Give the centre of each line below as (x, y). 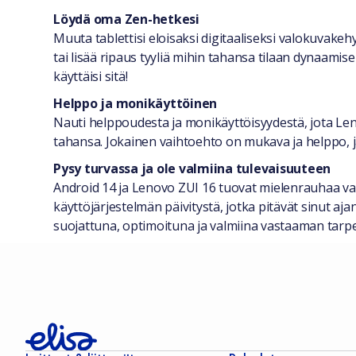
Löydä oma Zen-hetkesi (126, 19)
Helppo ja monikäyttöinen (135, 103)
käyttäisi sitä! (91, 76)
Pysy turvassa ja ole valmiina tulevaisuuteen (192, 168)
